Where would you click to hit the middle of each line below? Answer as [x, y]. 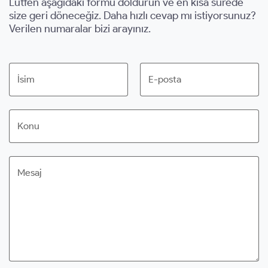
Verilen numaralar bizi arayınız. [80, 28]
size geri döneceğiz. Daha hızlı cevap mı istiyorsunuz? [133, 15]
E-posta [165, 79]
